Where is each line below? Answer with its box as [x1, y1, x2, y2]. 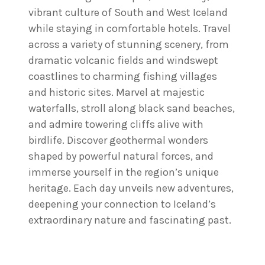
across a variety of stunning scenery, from [28, 38, 229, 51]
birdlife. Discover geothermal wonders [28, 134, 208, 147]
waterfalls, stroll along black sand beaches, [28, 102, 235, 115]
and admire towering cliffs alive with [28, 118, 203, 131]
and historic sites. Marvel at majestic [28, 86, 205, 99]
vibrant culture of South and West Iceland [28, 6, 228, 19]
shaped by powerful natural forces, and [28, 150, 214, 163]
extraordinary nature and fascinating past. [28, 214, 231, 227]
